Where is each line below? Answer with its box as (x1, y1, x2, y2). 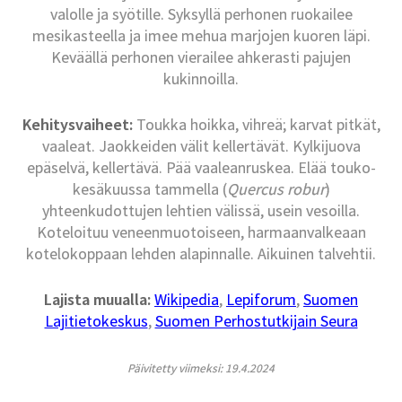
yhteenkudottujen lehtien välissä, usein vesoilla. (42, 200, 360, 222)
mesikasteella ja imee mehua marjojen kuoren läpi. (31, 25, 371, 47)
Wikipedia (154, 289, 219, 310)
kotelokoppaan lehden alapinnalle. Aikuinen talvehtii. (26, 243, 376, 265)
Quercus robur (226, 179, 325, 200)
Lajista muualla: (44, 289, 151, 310)
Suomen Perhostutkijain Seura (154, 310, 358, 332)
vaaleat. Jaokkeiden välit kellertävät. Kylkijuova (41, 135, 361, 157)
